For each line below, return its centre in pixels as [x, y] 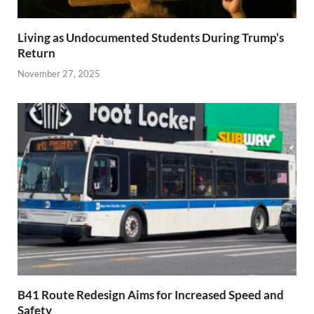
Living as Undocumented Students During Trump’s [151, 38]
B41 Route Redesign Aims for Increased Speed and [151, 294]
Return [36, 53]
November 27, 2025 [59, 73]
